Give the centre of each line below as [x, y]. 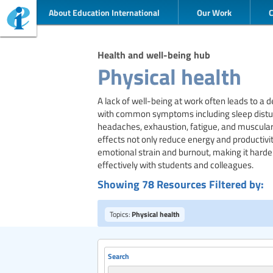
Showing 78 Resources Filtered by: [181, 184]
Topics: [120, 214]
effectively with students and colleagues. [175, 165]
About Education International [104, 12]
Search [119, 256]
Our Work [214, 12]
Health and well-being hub [154, 55]
